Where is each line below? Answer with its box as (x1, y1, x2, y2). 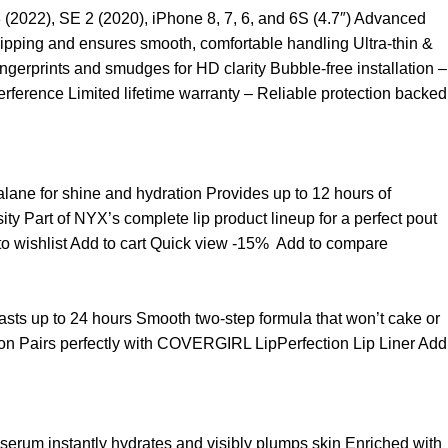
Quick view (150, 235, 228, 252)
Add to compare (276, 235, 388, 252)
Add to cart (70, 235, 146, 252)
